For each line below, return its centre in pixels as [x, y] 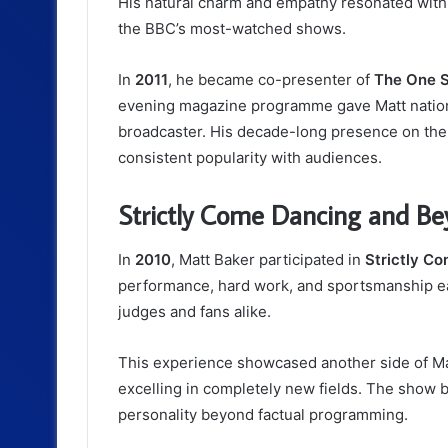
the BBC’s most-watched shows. [232, 29]
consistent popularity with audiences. [250, 158]
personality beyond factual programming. [263, 414]
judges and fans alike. [194, 311]
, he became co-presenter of [271, 80]
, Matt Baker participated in [268, 259]
